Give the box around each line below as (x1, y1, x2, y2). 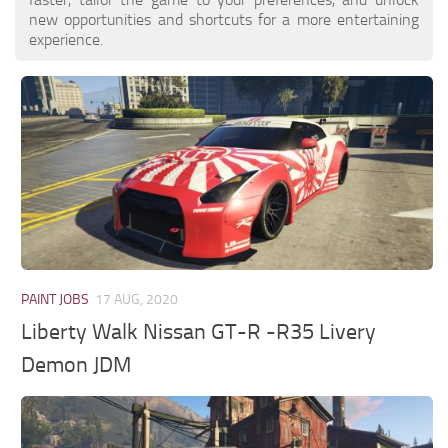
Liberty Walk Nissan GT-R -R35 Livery (21, 319, 377, 346)
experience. (29, 29, 103, 49)
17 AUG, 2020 (95, 290, 179, 308)
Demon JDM (21, 352, 132, 379)
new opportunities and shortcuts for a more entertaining (29, 9, 419, 29)
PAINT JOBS (21, 290, 90, 308)
